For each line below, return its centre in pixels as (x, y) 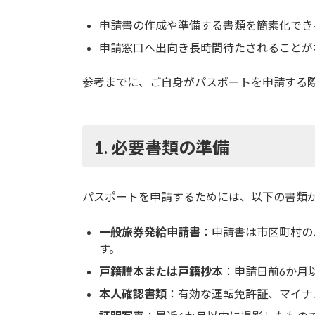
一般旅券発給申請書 (150, 232)
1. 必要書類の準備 (161, 147)
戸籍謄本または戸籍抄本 (161, 271)
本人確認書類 (133, 294)
